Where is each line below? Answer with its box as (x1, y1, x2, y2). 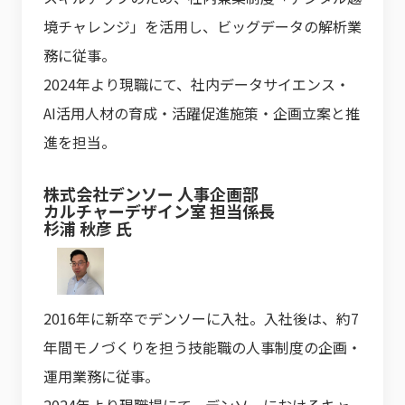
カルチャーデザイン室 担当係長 (43, 199, 275, 223)
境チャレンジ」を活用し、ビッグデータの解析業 (43, 15, 362, 38)
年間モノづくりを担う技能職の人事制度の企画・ (43, 336, 362, 359)
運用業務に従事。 (43, 365, 159, 388)
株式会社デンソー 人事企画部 (43, 182, 259, 206)
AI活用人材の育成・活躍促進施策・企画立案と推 (43, 102, 360, 125)
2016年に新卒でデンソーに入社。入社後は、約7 (43, 307, 359, 330)
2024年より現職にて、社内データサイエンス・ (43, 73, 350, 96)
